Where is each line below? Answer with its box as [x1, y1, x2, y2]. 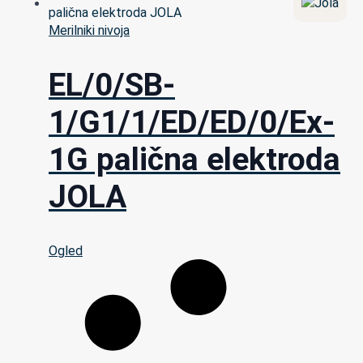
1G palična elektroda [49, 140, 340, 178]
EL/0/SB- [49, 66, 175, 104]
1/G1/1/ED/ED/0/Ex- [49, 103, 335, 141]
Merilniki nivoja [49, 23, 130, 39]
